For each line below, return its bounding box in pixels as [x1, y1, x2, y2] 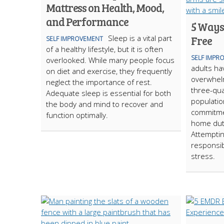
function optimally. [46, 110, 108, 120]
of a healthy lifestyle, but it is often [46, 44, 163, 54]
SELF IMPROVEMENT [46, 34, 103, 43]
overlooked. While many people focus [46, 55, 174, 65]
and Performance [46, 14, 128, 29]
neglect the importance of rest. [46, 77, 152, 87]
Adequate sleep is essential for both [46, 88, 171, 98]
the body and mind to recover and [46, 99, 163, 109]
